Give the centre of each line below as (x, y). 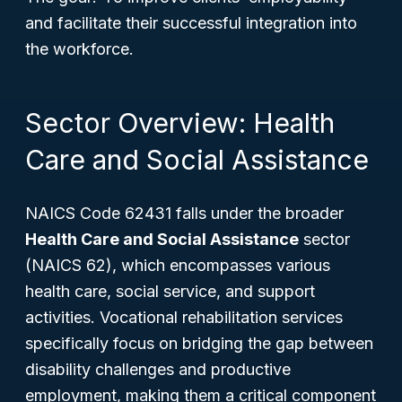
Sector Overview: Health (180, 123)
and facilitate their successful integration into (191, 23)
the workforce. (79, 49)
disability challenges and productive (158, 369)
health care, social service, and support (170, 291)
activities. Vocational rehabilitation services (184, 317)
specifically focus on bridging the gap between (199, 343)
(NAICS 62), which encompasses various (178, 265)
